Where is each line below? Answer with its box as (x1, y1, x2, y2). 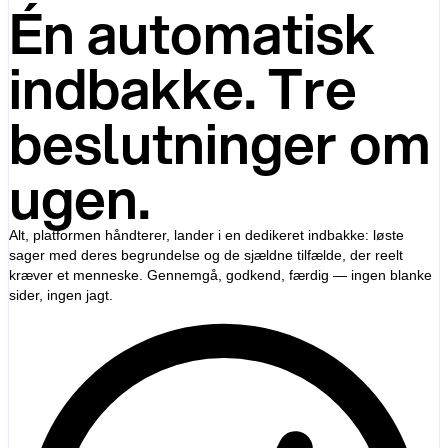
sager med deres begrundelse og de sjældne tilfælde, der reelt (8, 246, 403, 263)
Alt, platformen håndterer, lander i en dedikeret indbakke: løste (8, 226, 404, 243)
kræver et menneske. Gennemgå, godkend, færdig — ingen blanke (8, 266, 432, 283)
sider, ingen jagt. (8, 286, 113, 303)
